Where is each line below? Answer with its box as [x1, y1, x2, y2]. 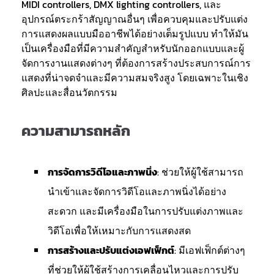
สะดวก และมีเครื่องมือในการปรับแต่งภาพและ [48, 204, 243, 218]
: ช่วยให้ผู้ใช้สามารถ [157, 165, 243, 179]
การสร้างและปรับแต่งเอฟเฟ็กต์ [48, 243, 174, 257]
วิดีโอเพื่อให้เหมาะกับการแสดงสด [48, 223, 191, 238]
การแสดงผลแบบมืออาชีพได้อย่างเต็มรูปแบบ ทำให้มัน [21, 26, 248, 41]
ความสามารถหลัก [21, 120, 130, 141]
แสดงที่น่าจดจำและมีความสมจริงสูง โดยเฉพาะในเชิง [21, 70, 248, 85]
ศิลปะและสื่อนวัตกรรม [21, 85, 117, 100]
